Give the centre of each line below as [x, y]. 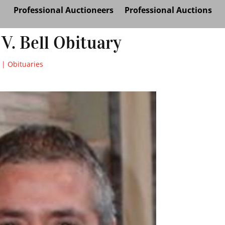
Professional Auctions [168, 10]
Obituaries [26, 64]
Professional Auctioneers [63, 10]
